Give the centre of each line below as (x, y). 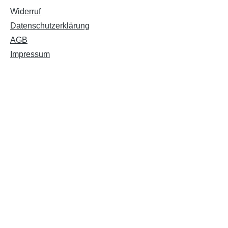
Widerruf (25, 11)
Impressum (30, 54)
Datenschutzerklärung (50, 26)
